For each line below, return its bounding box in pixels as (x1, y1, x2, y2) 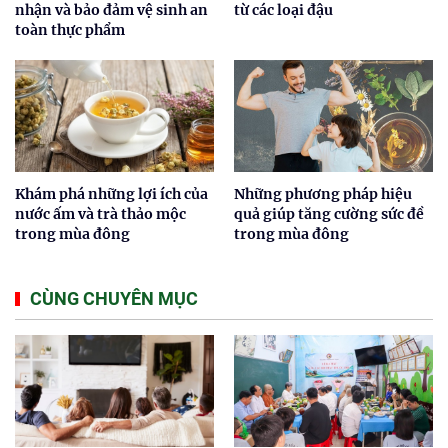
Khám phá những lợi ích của (15, 184, 208, 203)
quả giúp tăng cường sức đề (234, 204, 424, 223)
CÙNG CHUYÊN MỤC (30, 287, 198, 309)
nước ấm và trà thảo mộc (15, 204, 186, 223)
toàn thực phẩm (15, 20, 125, 39)
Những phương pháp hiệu (234, 184, 412, 203)
